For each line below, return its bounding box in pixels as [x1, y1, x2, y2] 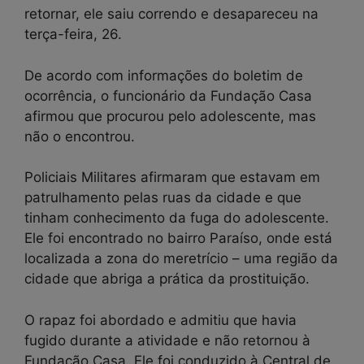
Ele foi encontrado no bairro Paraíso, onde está [24, 230, 332, 247]
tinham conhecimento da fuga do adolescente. [24, 210, 329, 227]
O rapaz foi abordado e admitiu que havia [24, 311, 297, 328]
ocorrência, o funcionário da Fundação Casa [24, 87, 312, 104]
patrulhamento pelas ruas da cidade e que [24, 189, 301, 206]
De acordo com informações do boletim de [24, 67, 303, 84]
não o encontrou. [24, 128, 135, 145]
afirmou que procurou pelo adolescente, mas [24, 107, 316, 124]
